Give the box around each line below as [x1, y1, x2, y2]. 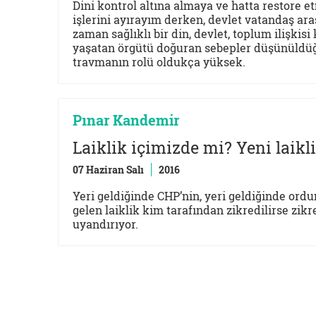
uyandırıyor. [73, 217, 138, 231]
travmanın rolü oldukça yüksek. [73, 54, 245, 69]
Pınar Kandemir [73, 111, 179, 129]
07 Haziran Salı [73, 163, 144, 176]
